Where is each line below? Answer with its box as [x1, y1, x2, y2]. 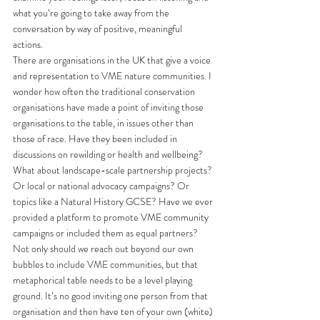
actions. [13, 36, 45, 51]
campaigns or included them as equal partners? [13, 225, 200, 240]
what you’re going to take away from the [13, 5, 171, 20]
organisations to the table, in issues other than [13, 115, 196, 130]
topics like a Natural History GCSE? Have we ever [13, 194, 215, 209]
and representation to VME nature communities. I [13, 68, 214, 83]
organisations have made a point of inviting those [13, 99, 206, 114]
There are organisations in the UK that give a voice [13, 52, 213, 67]
